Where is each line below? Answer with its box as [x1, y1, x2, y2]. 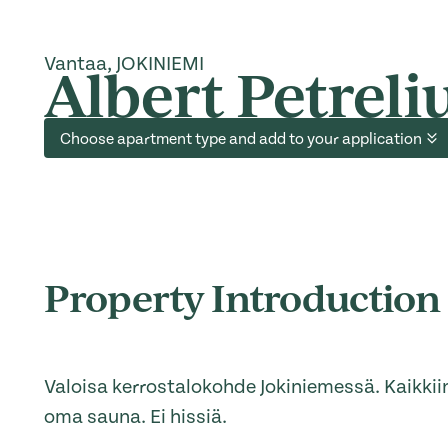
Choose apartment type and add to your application [60, 130, 422, 149]
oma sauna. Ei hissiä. [44, 405, 227, 428]
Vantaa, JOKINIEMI [44, 52, 204, 75]
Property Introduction [44, 271, 440, 322]
